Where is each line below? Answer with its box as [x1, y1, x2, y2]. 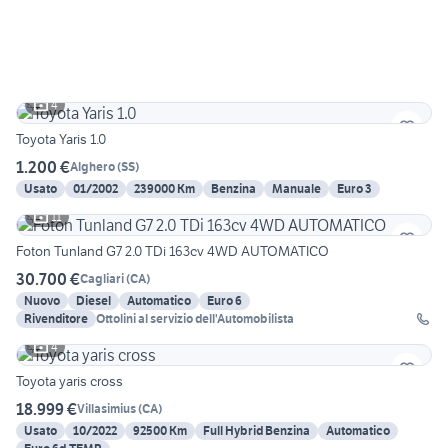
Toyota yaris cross [16, 371, 123, 390]
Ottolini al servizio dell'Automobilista [96, 310, 294, 326]
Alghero [70, 159, 115, 175]
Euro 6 [207, 292, 242, 308]
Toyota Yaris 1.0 [16, 129, 106, 148]
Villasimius [77, 401, 136, 417]
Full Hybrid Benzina [203, 422, 310, 438]
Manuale [272, 180, 321, 196]
